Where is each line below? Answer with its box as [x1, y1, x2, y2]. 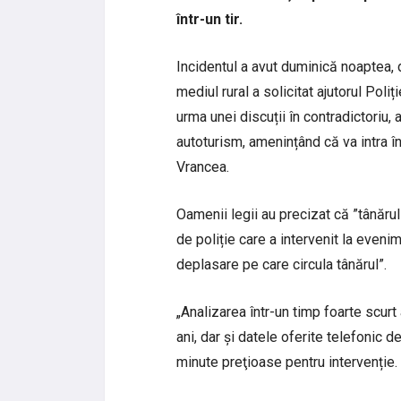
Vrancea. [176, 158, 229, 176]
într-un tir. [176, 11, 243, 29]
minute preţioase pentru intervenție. [176, 354, 397, 371]
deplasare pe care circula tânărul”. [176, 256, 387, 274]
